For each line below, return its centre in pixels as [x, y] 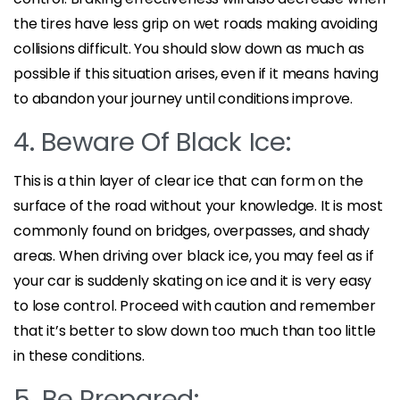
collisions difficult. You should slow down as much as [189, 48]
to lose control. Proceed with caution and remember [195, 305]
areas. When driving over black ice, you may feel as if [194, 255]
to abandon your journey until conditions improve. [183, 98]
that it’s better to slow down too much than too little [195, 330]
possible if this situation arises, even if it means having [196, 73]
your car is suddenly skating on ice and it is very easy [193, 280]
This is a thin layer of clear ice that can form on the [188, 180]
